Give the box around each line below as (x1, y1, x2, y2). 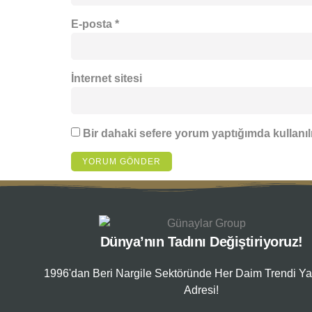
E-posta (71, 18, 115, 31)
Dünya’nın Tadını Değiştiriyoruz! (100, 234, 303, 250)
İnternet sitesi (71, 72, 142, 85)
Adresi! (184, 284, 219, 297)
